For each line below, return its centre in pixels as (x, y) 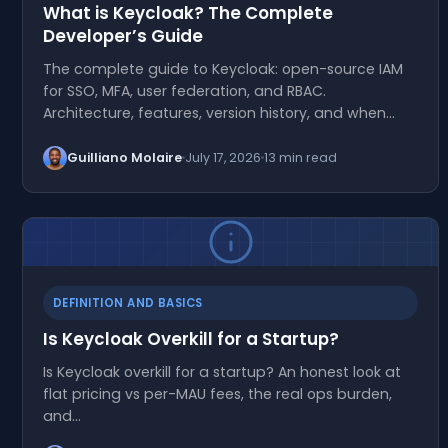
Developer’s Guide (123, 35)
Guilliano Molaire (124, 157)
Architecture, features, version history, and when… (219, 112)
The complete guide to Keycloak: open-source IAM (223, 68)
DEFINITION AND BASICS (128, 302)
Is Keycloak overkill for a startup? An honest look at (222, 371)
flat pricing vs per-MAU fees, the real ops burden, (217, 393)
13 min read (300, 157)
